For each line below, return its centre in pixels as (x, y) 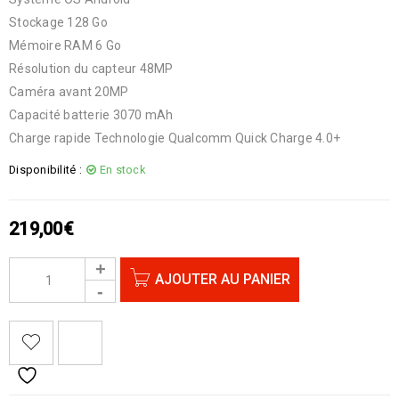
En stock (122, 170)
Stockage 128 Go (58, 22)
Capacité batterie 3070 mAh (91, 115)
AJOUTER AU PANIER (223, 279)
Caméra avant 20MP (69, 92)
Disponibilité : (45, 170)
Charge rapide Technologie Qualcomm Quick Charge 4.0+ (175, 138)
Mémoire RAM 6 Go (65, 45)
